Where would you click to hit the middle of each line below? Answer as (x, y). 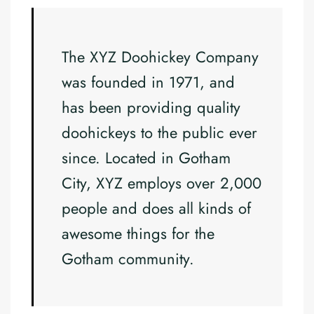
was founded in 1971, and (148, 82)
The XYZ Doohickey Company (160, 57)
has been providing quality (151, 107)
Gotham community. (128, 259)
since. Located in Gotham (146, 158)
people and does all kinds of (156, 208)
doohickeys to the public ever (159, 132)
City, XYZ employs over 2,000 (162, 183)
